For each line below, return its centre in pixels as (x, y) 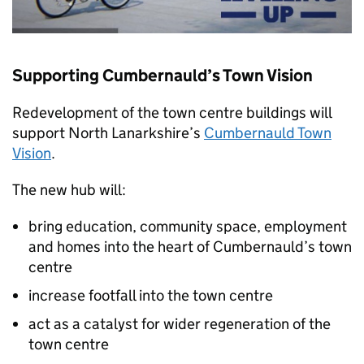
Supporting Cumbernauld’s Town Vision (162, 76)
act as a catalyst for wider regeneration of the (180, 324)
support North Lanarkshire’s (108, 133)
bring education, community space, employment (188, 226)
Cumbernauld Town (268, 133)
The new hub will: (69, 190)
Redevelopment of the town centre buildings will (172, 113)
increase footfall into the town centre (151, 295)
